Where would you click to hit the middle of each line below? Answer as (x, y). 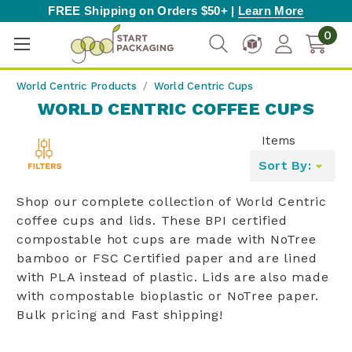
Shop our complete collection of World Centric (172, 202)
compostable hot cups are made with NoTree (167, 239)
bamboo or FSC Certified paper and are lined (167, 258)
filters (88, 166)
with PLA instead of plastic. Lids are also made (173, 277)
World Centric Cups (203, 86)
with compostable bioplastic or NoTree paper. (170, 296)
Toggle (90, 147)
